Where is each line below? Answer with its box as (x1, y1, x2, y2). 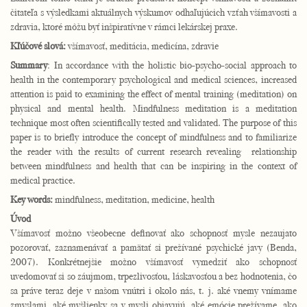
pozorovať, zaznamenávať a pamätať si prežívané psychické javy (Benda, (10, 241, 297, 254)
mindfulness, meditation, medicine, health (55, 193, 214, 206)
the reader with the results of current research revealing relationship (10, 145, 297, 158)
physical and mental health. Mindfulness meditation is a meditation (10, 101, 297, 114)
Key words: (10, 193, 55, 206)
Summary (10, 58, 47, 71)
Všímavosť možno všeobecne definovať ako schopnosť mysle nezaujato (10, 226, 297, 239)
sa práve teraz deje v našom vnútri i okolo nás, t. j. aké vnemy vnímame (10, 284, 297, 297)
